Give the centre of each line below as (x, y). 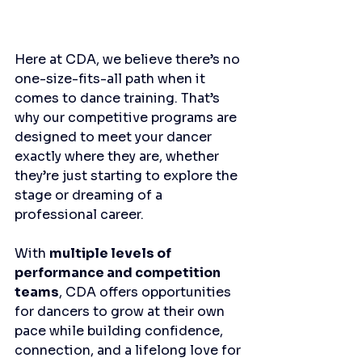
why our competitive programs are (127, 118)
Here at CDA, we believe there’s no (129, 60)
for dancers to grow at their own (121, 312)
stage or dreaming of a (90, 196)
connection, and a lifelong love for (129, 351)
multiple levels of (112, 254)
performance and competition (119, 273)
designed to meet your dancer (115, 137)
